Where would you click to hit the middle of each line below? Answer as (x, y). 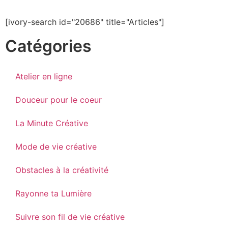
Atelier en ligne (44, 76)
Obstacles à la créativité (62, 170)
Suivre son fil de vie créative (70, 217)
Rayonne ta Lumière (53, 193)
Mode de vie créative (56, 146)
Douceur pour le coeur (59, 99)
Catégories (48, 46)
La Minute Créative (52, 123)
